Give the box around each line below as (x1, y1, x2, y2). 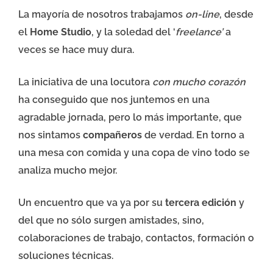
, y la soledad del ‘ (91, 26, 175, 38)
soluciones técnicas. (18, 250, 113, 262)
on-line (185, 9, 219, 21)
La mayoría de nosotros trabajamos (18, 9, 185, 21)
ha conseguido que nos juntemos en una (18, 94, 210, 106)
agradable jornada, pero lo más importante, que (18, 112, 242, 124)
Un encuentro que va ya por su (18, 197, 165, 209)
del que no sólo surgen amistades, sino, (18, 214, 204, 227)
